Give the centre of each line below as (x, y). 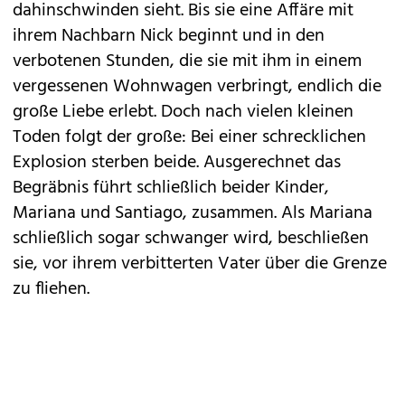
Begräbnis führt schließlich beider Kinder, (171, 188)
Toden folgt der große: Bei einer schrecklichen (189, 137)
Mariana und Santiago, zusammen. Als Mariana (193, 213)
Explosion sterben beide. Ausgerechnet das (177, 163)
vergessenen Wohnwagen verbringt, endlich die (197, 87)
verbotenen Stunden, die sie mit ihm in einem (187, 61)
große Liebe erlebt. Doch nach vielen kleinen (183, 112)
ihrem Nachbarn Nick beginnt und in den (169, 36)
